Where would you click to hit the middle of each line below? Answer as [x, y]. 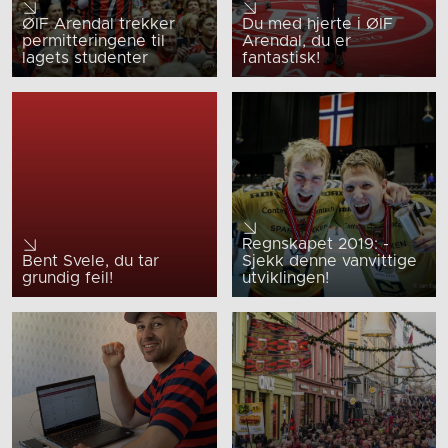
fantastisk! [280, 58]
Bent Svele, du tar [90, 260]
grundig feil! [67, 277]
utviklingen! [285, 277]
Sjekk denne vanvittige [329, 260]
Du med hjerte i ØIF [317, 24]
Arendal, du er [296, 41]
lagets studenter [85, 58]
